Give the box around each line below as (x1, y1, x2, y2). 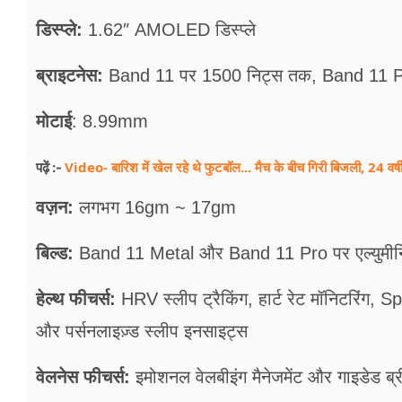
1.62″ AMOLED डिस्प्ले (83, 20, 256, 40)
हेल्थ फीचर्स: (36, 289, 116, 310)
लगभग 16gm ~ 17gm (74, 197, 236, 218)
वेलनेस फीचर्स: (36, 367, 130, 388)
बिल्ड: (36, 243, 74, 264)
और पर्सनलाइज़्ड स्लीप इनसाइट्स (36, 321, 248, 342)
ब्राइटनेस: (36, 66, 103, 86)
